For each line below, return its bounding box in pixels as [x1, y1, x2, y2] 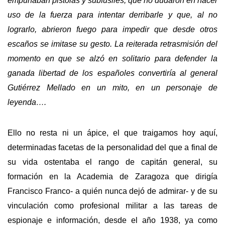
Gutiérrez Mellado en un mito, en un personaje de [8, 83, 217, 92]
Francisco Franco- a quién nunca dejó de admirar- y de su [8, 186, 217, 195]
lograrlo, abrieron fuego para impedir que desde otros [8, 25, 217, 34]
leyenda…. [8, 98, 46, 107]
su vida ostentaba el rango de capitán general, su [8, 157, 217, 166]
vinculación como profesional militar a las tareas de [8, 201, 217, 210]
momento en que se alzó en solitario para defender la [8, 54, 217, 63]
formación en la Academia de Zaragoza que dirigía [8, 172, 217, 181]
